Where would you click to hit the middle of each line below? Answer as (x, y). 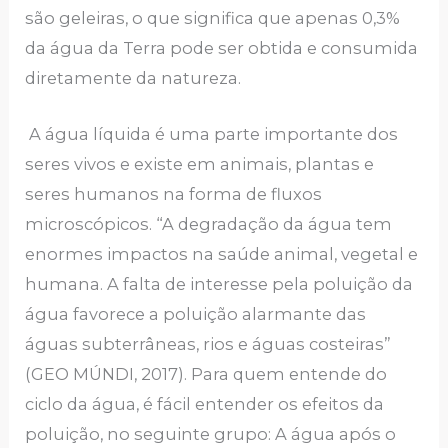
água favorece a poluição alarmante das (196, 314)
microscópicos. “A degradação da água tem (209, 224)
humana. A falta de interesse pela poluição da (219, 284)
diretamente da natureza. (133, 77)
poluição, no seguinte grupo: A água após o (211, 434)
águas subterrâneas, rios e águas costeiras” (208, 344)
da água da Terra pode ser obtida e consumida (222, 47)
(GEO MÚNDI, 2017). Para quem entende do (206, 374)
